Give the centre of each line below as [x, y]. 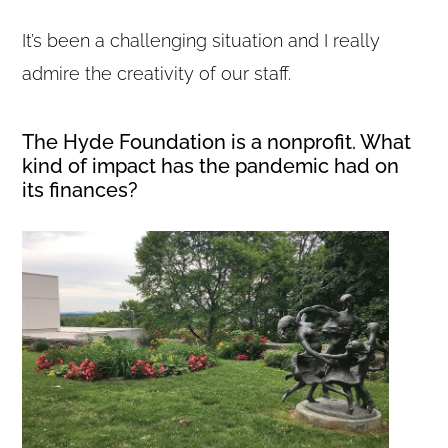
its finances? [80, 189]
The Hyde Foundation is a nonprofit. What [217, 141]
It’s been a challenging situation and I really [201, 40]
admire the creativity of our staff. [157, 73]
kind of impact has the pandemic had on [211, 165]
